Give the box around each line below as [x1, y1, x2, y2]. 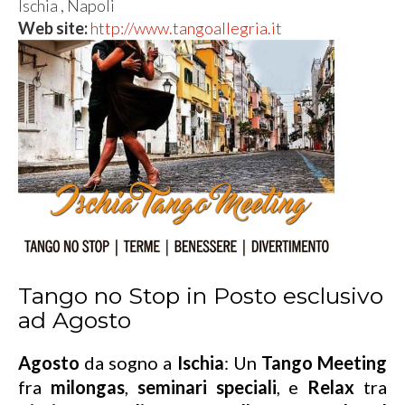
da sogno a [80, 352, 177, 373]
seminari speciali [137, 376, 277, 398]
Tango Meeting [260, 352, 388, 373]
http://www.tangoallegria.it [90, 18, 282, 38]
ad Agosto [18, 306, 131, 334]
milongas [50, 376, 125, 398]
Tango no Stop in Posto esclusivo [18, 282, 383, 309]
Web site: [18, 18, 90, 38]
